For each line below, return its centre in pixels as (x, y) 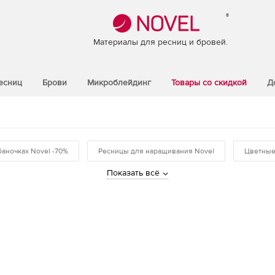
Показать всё (133, 173)
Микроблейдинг (119, 83)
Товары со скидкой (209, 83)
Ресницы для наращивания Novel (156, 151)
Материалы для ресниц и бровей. (161, 42)
